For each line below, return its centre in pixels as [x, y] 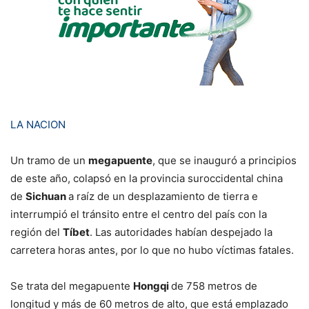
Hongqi [152, 286]
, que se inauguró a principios [225, 160]
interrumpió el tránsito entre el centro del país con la [139, 214]
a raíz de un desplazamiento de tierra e [163, 196]
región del [37, 232]
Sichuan [47, 196]
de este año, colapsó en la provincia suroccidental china [147, 178]
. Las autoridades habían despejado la [181, 232]
